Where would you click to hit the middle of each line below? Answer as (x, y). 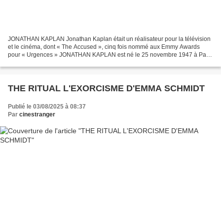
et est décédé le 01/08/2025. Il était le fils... (64, 62)
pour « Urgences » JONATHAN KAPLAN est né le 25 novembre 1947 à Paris (110, 55)
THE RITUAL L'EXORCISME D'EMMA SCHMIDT (106, 88)
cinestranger (37, 114)
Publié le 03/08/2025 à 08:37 (47, 106)
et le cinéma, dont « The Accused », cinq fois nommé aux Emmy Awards (104, 47)
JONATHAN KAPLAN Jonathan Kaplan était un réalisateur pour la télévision (109, 39)
